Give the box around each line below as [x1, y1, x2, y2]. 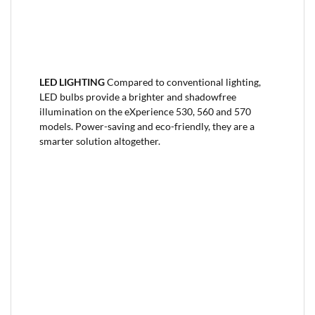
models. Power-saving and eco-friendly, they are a [39, 121, 255, 133]
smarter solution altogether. [39, 136, 160, 148]
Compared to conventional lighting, [107, 77, 261, 89]
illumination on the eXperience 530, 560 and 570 [39, 106, 251, 118]
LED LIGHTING [39, 77, 107, 89]
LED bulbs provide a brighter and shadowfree [39, 91, 236, 103]
